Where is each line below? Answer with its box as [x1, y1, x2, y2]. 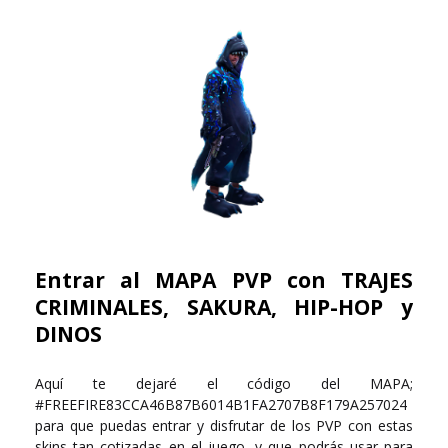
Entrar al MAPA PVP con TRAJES [35, 265, 413, 294]
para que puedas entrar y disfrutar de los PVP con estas [35, 415, 413, 435]
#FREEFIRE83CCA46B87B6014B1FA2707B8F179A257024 [35, 394, 407, 414]
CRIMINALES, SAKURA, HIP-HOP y [35, 292, 413, 321]
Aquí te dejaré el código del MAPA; [35, 373, 413, 393]
